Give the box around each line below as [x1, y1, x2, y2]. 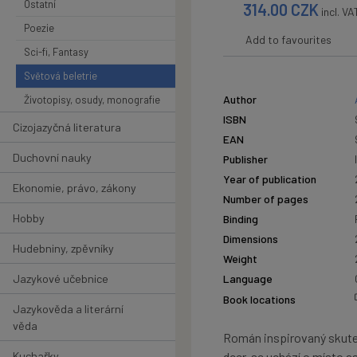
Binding [223, 212, 258, 226]
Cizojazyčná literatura [13, 120, 121, 134]
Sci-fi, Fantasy [24, 45, 88, 58]
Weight [223, 252, 257, 266]
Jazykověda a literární [13, 301, 124, 316]
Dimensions [223, 232, 278, 246]
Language [223, 272, 273, 286]
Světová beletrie [24, 69, 97, 82]
